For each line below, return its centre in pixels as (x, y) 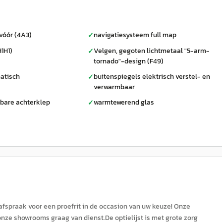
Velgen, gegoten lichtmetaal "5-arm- (152, 51)
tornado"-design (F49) (129, 61)
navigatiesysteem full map (135, 35)
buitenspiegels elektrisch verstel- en (152, 77)
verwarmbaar (114, 87)
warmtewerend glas (124, 102)
